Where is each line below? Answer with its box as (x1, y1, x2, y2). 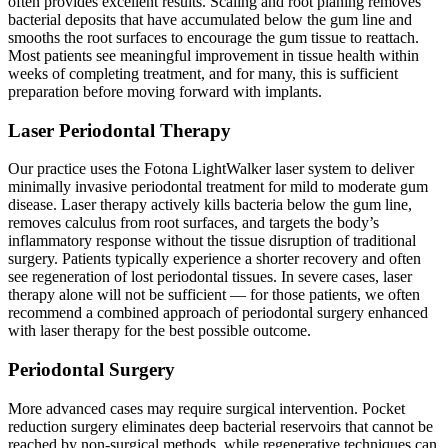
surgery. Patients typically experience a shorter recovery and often (8, 250, 421, 268)
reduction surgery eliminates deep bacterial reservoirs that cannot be (8, 417, 433, 435)
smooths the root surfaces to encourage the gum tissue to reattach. (8, 28, 419, 46)
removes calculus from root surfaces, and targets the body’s (8, 214, 379, 232)
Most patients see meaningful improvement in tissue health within (8, 46, 419, 64)
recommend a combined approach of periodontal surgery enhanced (8, 304, 428, 322)
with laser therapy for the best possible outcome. (8, 322, 311, 340)
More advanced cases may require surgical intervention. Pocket (8, 399, 405, 417)
